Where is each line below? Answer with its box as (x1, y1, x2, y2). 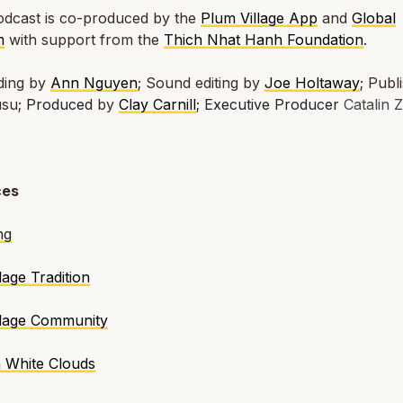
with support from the (4, 31, 164, 49)
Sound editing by (146, 74, 264, 92)
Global (352, 9, 396, 27)
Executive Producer (204, 95, 339, 113)
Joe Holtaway (264, 74, 360, 92)
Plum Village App (201, 9, 318, 27)
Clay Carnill (119, 95, 196, 113)
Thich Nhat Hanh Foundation (164, 31, 363, 49)
